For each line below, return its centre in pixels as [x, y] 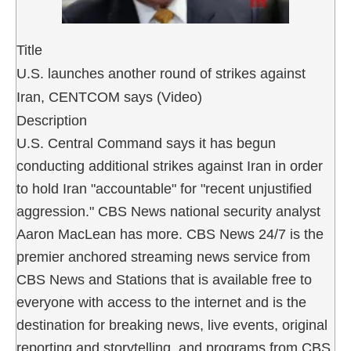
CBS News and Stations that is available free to [164, 279]
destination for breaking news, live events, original [172, 325]
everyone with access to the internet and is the [161, 302]
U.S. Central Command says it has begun [146, 143]
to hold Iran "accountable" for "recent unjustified [164, 188]
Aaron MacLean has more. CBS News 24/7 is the [170, 234]
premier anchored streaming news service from [163, 257]
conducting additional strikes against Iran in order [170, 166]
